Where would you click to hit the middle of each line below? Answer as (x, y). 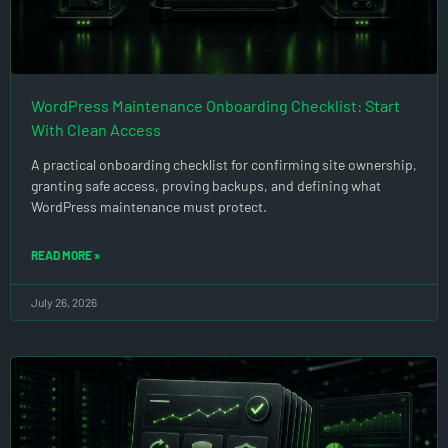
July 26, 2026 (64, 301)
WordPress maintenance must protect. (149, 206)
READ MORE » (65, 254)
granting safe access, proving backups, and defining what (206, 185)
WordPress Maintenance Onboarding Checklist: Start (215, 105)
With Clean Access (96, 129)
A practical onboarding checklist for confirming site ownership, (224, 164)
